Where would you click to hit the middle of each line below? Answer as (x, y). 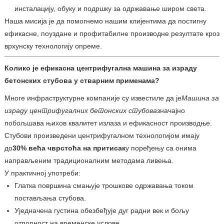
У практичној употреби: (42, 173)
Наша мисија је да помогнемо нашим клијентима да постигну (105, 21)
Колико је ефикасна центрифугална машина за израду (100, 68)
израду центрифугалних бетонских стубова (80, 110)
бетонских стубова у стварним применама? (82, 80)
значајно (171, 110)
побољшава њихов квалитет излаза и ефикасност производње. (108, 123)
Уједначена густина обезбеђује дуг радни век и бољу (101, 210)
